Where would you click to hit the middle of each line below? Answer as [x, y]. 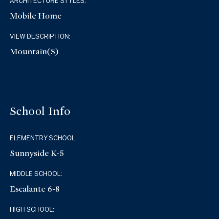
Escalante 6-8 [35, 189]
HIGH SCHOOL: [32, 209]
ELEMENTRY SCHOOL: [44, 138]
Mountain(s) [34, 52]
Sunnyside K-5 [37, 153]
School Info [40, 111]
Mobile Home [36, 16]
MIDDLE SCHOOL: [36, 174]
